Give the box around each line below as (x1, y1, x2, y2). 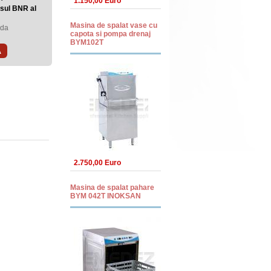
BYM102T (70, 38, 103, 47)
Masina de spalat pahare (70, 183, 154, 192)
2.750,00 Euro (74, 158, 121, 167)
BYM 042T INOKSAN (70, 192, 141, 200)
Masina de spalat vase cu (70, 21, 157, 30)
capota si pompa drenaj (70, 30, 151, 38)
